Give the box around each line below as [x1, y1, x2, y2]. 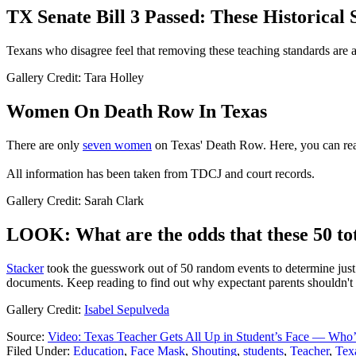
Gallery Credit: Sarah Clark [6, 194, 144, 208]
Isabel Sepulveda [84, 302, 169, 316]
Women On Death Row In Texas [6, 101, 267, 122]
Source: [6, 329, 48, 343]
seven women [83, 138, 152, 153]
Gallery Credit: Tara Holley [6, 71, 144, 85]
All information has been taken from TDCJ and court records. [6, 167, 315, 181]
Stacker [6, 261, 44, 275]
